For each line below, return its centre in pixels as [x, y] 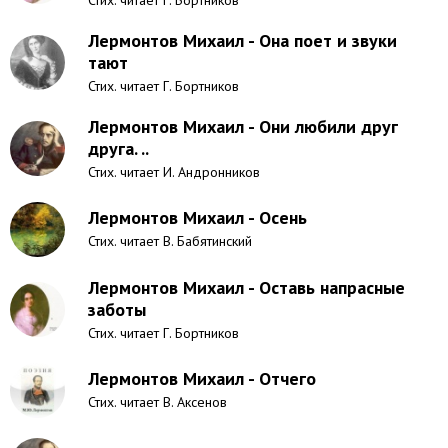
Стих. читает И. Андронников [174, 172]
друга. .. [118, 148]
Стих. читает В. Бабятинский [170, 241]
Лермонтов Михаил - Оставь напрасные [246, 287]
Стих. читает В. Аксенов [157, 402]
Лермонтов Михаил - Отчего [202, 378]
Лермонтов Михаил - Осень [197, 217]
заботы [117, 309]
